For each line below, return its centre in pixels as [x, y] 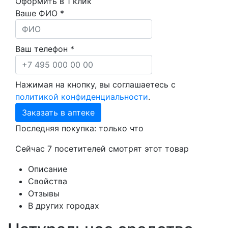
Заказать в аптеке [58, 112]
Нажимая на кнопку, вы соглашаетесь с [95, 84]
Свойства [48, 181]
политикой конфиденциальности [82, 96]
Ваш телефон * [45, 49]
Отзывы [44, 193]
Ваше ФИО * [40, 13]
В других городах [64, 205]
